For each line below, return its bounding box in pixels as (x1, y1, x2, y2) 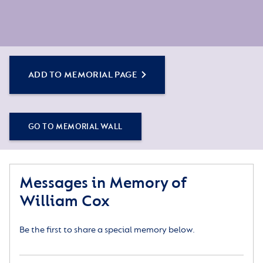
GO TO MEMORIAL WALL (28, 122, 123, 132)
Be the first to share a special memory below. (19, 224, 195, 236)
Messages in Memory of (19, 173, 186, 193)
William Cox (19, 191, 110, 211)
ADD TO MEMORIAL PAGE (28, 69, 137, 81)
